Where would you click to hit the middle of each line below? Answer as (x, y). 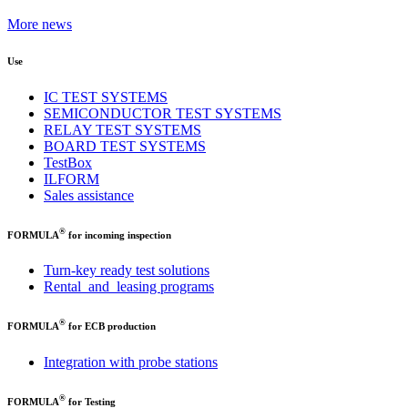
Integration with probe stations (131, 362)
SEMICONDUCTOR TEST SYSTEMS (163, 113)
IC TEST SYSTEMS (106, 97)
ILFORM (71, 178)
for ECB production (111, 326)
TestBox (68, 162)
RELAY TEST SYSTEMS (122, 129)
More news (40, 24)
